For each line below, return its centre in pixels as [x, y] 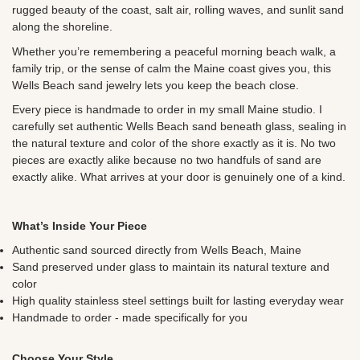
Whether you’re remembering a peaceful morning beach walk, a [174, 51]
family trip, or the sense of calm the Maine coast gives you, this [172, 68]
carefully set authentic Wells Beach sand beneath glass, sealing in [179, 126]
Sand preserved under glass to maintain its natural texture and [171, 266]
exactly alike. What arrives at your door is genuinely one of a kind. [179, 176]
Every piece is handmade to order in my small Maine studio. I [167, 109]
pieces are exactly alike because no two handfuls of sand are [167, 160]
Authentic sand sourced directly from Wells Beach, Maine [157, 250]
